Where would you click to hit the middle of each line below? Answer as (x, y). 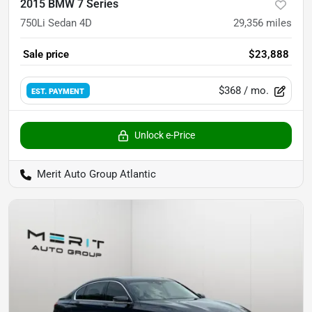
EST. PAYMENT (58, 91)
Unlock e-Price (164, 135)
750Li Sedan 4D (56, 23)
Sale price (46, 55)
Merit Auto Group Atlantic (96, 174)
